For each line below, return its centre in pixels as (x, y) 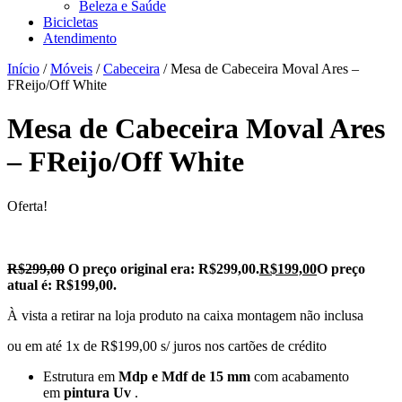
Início (23, 69)
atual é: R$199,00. (62, 284)
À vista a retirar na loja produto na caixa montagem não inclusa (185, 315)
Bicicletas (70, 22)
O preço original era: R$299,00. (164, 268)
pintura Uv (99, 392)
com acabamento (301, 376)
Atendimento (80, 38)
